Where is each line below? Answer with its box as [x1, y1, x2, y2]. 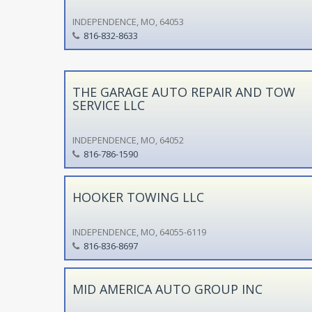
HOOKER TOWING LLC [72, 188, 204, 205]
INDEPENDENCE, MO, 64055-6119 [72, 225, 206, 238]
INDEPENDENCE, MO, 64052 [72, 133, 184, 146]
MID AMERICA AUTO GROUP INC [72, 280, 263, 297]
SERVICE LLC [72, 96, 145, 114]
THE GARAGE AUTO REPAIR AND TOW [72, 83, 295, 100]
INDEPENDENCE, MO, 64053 [72, 15, 184, 28]
